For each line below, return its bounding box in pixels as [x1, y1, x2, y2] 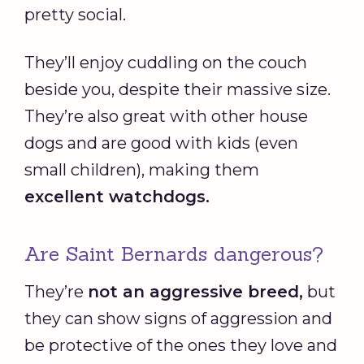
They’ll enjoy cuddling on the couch [24, 52, 307, 72]
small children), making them [24, 159, 259, 180]
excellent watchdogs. [24, 186, 210, 206]
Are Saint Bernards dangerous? [24, 240, 323, 266]
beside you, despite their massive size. [24, 79, 331, 99]
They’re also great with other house [24, 106, 308, 126]
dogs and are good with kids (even [24, 132, 298, 153]
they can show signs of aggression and [24, 308, 332, 328]
